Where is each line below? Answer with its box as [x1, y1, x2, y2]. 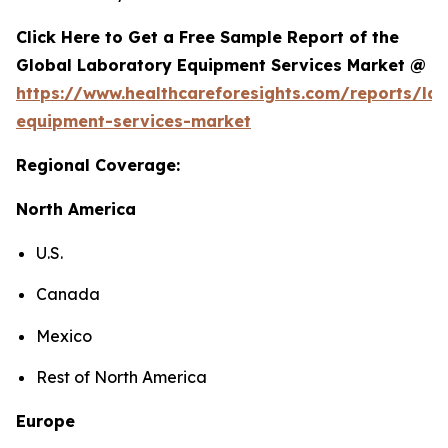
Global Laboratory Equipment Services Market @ [16, 55, 426, 76]
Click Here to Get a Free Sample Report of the [16, 27, 399, 48]
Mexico [36, 325, 92, 346]
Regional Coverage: [16, 155, 180, 176]
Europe [16, 411, 75, 432]
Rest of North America [36, 367, 211, 388]
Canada [36, 284, 100, 305]
